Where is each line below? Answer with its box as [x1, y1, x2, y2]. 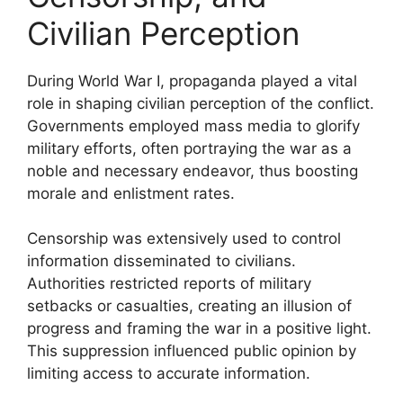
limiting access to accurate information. [27, 364, 310, 382]
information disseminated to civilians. [27, 252, 296, 270]
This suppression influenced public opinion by [27, 342, 356, 360]
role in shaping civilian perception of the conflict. [27, 94, 374, 112]
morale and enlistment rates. [27, 184, 235, 202]
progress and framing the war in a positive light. [27, 319, 372, 337]
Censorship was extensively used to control [27, 229, 341, 247]
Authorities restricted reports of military [27, 274, 311, 292]
